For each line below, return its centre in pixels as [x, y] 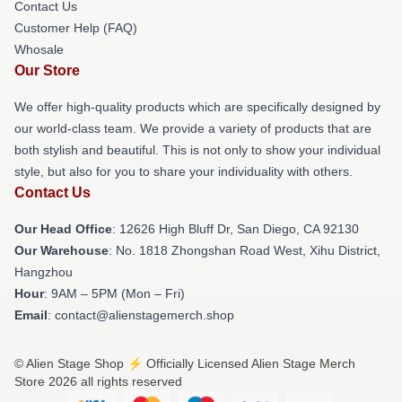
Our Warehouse [61, 251]
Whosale [39, 50]
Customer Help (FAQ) [76, 28]
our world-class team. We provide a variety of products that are [193, 129]
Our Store [47, 71]
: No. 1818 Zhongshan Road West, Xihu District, [245, 251]
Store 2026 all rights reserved [98, 382]
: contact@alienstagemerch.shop [141, 315]
